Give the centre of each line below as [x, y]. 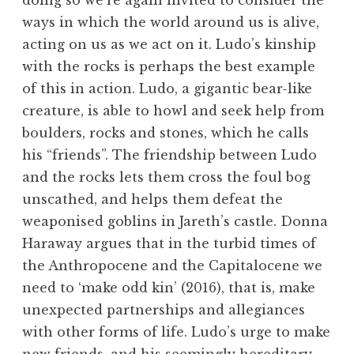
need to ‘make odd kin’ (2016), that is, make [169, 288]
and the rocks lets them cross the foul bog [166, 177]
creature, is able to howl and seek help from [173, 111]
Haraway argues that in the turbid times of [169, 244]
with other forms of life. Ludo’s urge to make [176, 332]
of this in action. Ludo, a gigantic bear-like [167, 89]
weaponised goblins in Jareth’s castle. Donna [175, 222]
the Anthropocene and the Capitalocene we [172, 266]
